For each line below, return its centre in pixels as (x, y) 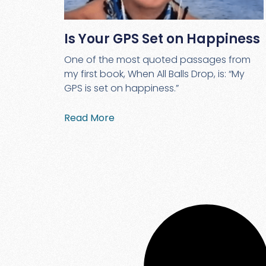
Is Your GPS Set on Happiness (162, 39)
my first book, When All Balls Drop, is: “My (154, 74)
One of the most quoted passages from (157, 60)
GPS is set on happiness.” (121, 88)
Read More (89, 118)
